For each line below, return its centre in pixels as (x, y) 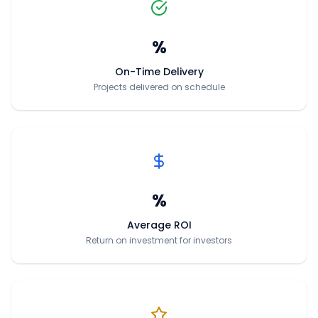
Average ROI (159, 225)
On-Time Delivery (159, 71)
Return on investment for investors (159, 240)
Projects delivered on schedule (159, 87)
